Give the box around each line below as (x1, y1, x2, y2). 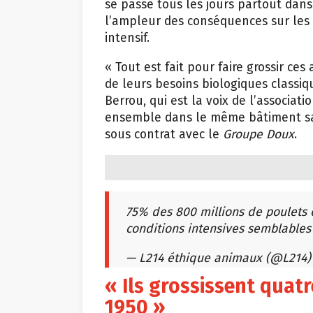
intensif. (105, 31, 150, 46)
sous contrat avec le (105, 126, 223, 142)
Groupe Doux (223, 126, 294, 142)
